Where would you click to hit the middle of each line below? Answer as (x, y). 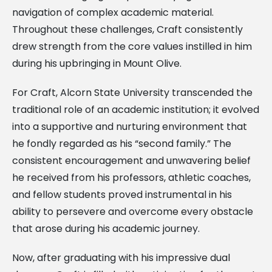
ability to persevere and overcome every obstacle (133, 211)
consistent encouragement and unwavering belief (131, 160)
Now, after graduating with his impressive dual (121, 257)
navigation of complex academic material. (113, 12)
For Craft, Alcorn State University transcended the (132, 92)
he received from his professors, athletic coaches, (131, 177)
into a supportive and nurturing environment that (130, 126)
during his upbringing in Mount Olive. (97, 63)
